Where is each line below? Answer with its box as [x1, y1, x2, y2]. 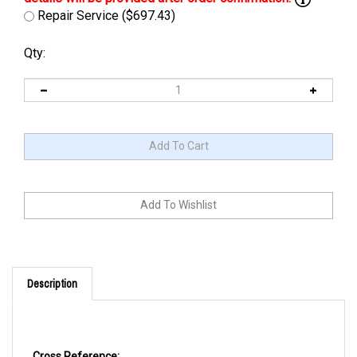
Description [27, 258, 77, 273]
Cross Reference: [33, 331, 120, 345]
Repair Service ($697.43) [34, 8, 175, 23]
